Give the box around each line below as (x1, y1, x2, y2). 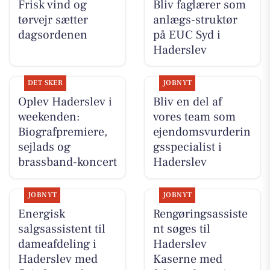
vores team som (152, 109, 236, 125)
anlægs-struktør (152, 11, 237, 28)
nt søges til (152, 221, 210, 237)
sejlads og (17, 139, 71, 155)
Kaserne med (152, 251, 222, 268)
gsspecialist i (152, 139, 222, 155)
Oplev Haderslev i (17, 94, 112, 110)
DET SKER (27, 78, 63, 88)
